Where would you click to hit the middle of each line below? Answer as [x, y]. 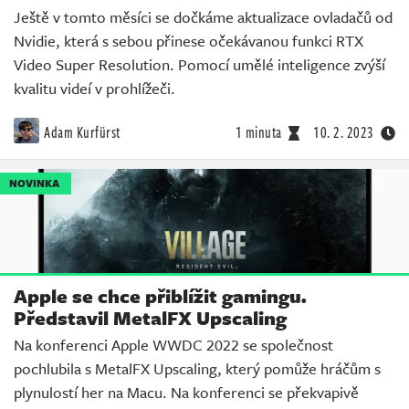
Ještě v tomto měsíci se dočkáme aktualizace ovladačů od [203, 16]
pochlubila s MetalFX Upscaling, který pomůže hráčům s [197, 369]
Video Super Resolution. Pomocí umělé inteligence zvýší [199, 64]
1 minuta [258, 132]
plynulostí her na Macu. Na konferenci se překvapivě [186, 393]
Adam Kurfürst [82, 132]
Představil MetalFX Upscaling [150, 318]
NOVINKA [34, 183]
